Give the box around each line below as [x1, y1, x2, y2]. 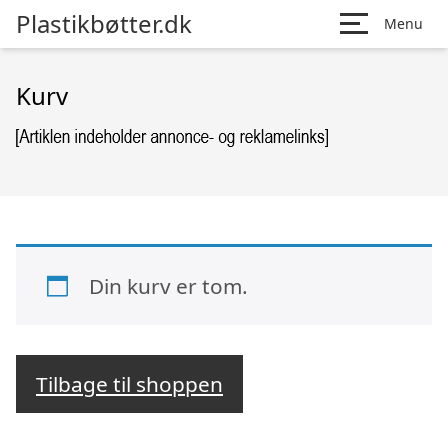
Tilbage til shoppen [36, 370, 223, 399]
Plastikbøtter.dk [16, 7, 192, 40]
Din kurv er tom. [88, 271, 248, 300]
